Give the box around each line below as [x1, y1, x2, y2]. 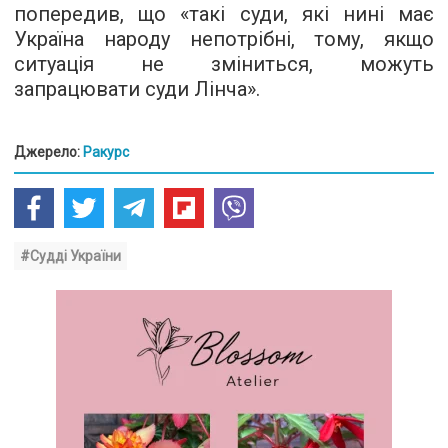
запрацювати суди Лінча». [14, 77, 260, 101]
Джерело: [14, 144, 83, 160]
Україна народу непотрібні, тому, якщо [14, 27, 434, 51]
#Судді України [20, 248, 121, 264]
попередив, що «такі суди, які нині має [14, 2, 434, 26]
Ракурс [83, 144, 129, 160]
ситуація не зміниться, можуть [14, 52, 434, 76]
